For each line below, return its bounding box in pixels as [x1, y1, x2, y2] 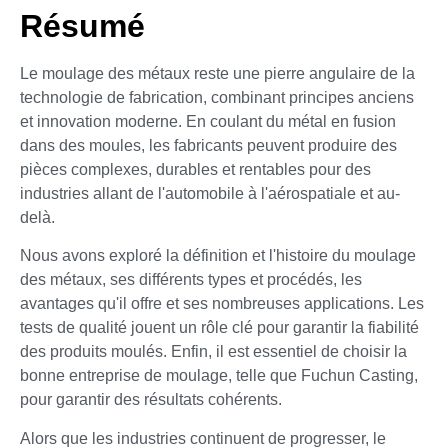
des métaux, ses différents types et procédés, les [20, 271, 362, 289]
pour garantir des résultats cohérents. [20, 391, 282, 409]
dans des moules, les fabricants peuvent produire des [20, 137, 397, 155]
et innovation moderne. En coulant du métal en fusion [20, 113, 396, 131]
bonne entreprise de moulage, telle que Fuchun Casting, [20, 367, 418, 385]
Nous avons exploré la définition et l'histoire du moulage [20, 247, 416, 265]
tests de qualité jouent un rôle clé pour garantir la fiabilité [20, 319, 419, 337]
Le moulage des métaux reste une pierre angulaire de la [20, 65, 415, 83]
